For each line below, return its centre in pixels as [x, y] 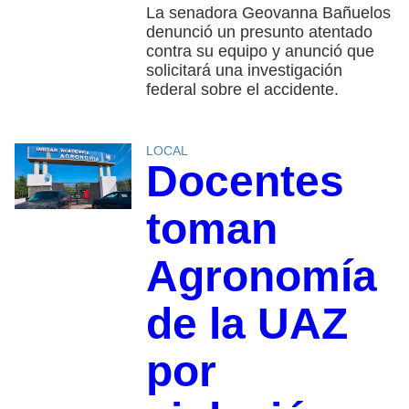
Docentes [245, 182]
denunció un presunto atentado [259, 32]
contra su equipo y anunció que [260, 52]
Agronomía [261, 277]
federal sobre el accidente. [242, 90]
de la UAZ [246, 324]
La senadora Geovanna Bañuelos [268, 13]
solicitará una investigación [244, 71]
